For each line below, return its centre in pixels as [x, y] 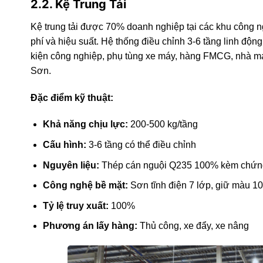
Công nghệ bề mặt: [85, 186]
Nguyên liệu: [71, 165]
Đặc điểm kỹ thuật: [72, 97]
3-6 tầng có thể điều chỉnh [141, 144]
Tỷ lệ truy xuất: [75, 205]
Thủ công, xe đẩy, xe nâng [193, 226]
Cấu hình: [64, 144]
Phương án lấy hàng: [90, 226]
